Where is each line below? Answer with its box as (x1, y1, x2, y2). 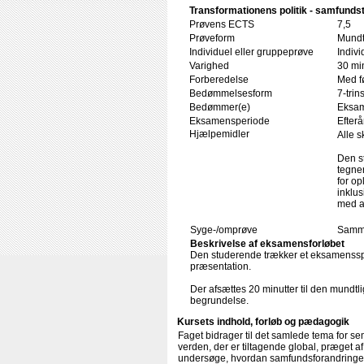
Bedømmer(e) (189, 102, 250, 113)
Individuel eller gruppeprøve (189, 46, 314, 58)
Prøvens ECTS (189, 19, 254, 30)
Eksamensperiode (189, 115, 270, 127)
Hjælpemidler (189, 128, 249, 140)
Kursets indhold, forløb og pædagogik (177, 316, 349, 327)
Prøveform (189, 32, 235, 44)
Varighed (189, 60, 229, 71)
